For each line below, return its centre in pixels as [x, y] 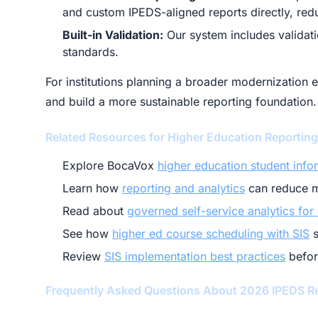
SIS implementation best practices [195, 256]
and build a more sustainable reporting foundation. [181, 102]
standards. [91, 52]
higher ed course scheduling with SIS [211, 234]
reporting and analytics [183, 188]
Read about [95, 211]
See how [87, 234]
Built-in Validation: [113, 35]
